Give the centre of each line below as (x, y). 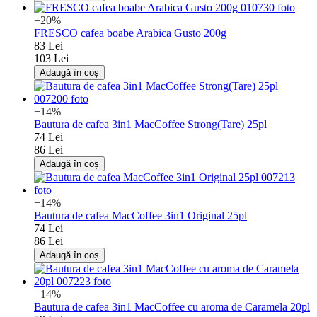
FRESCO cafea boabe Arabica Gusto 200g (130, 33)
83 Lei (48, 45)
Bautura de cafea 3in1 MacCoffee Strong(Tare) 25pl (150, 124)
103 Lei (51, 58)
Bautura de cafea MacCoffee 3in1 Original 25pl (140, 215)
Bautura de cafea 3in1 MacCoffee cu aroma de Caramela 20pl (172, 306)
